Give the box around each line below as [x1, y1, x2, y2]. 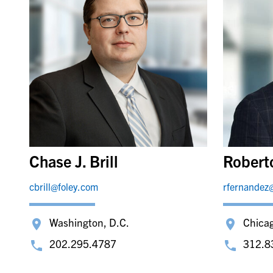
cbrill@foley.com [29, 180, 98, 193]
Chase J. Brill [29, 151, 118, 171]
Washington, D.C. [49, 216, 129, 229]
